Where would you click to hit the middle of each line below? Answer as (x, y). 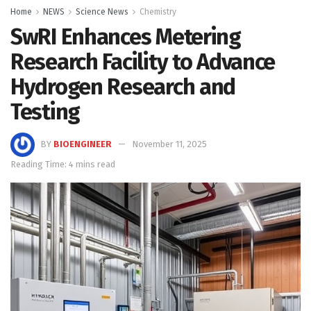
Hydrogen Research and (123, 86)
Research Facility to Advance (143, 61)
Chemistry (158, 11)
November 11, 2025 (169, 144)
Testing (45, 111)
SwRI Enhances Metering (126, 36)
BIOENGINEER (83, 144)
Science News (102, 11)
